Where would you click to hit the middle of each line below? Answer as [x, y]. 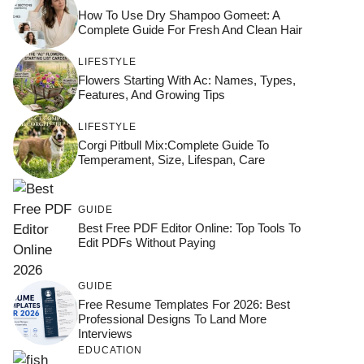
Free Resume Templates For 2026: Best [184, 304]
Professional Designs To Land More [172, 318]
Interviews [105, 333]
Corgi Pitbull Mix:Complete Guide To [173, 145]
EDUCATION [110, 350]
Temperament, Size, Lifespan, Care [171, 159]
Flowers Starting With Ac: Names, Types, [187, 80]
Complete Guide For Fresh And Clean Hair [190, 29]
